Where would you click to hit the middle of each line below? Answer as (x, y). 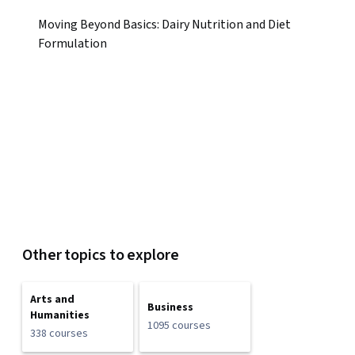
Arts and (52, 300)
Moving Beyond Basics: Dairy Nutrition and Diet (164, 25)
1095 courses (179, 326)
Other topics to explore (101, 255)
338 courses (59, 334)
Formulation (73, 44)
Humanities (60, 315)
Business (170, 307)
